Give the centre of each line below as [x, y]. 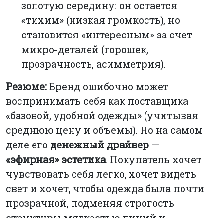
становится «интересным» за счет [107, 34]
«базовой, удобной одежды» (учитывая [102, 115]
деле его [28, 144]
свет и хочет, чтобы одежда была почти [105, 188]
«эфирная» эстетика [56, 159]
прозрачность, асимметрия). [93, 64]
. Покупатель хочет [154, 159]
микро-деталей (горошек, [85, 49]
